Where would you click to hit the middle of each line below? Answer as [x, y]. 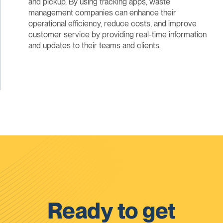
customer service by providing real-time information [117, 35]
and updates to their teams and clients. [94, 46]
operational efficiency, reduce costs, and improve [112, 24]
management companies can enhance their [102, 13]
